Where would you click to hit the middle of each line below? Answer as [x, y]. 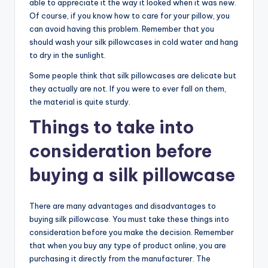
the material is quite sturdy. [80, 102]
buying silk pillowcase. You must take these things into [129, 219]
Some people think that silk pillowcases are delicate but [133, 76]
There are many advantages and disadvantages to [123, 206]
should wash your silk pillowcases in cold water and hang [134, 42]
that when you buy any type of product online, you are [128, 246]
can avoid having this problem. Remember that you [122, 29]
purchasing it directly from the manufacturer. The [120, 259]
